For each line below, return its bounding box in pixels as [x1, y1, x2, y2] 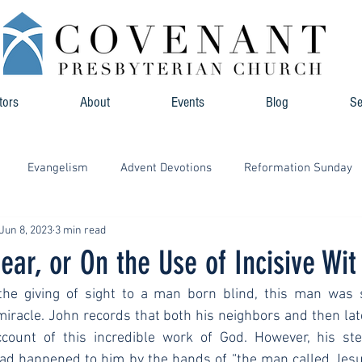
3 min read [55, 223, 106, 238]
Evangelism [27, 160, 88, 175]
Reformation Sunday [244, 160, 352, 175]
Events [171, 94, 204, 111]
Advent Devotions [120, 160, 212, 175]
